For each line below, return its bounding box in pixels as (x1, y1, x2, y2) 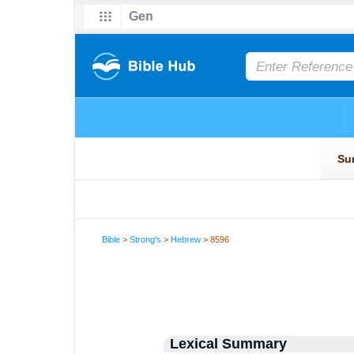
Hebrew (171, 235, 201, 244)
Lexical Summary (169, 336, 287, 352)
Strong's (130, 235, 162, 244)
